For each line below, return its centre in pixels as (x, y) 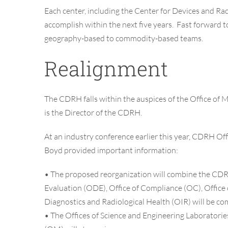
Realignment (106, 69)
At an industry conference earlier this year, (118, 137)
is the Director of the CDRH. (93, 113)
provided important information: (120, 150)
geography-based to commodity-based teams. (124, 38)
